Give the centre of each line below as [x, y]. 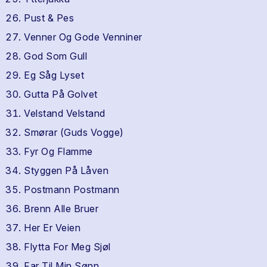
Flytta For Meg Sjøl [67, 247]
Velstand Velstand [65, 113]
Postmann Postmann [72, 190]
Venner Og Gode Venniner [83, 37]
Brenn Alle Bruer [61, 209]
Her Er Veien [52, 228]
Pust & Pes [49, 18]
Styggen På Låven [66, 170]
